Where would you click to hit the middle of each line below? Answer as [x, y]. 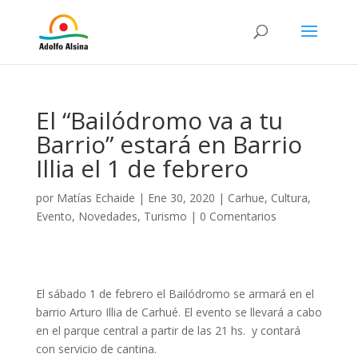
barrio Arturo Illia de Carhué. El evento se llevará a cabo [179, 312]
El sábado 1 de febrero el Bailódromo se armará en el [175, 294]
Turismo [165, 216]
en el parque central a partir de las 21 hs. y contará [168, 330]
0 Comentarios [238, 216]
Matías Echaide [95, 198]
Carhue [246, 198]
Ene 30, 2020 [181, 198]
